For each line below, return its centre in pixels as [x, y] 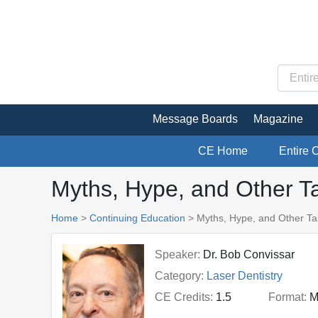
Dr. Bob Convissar [248, 254]
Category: [179, 275]
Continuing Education [137, 218]
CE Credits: [183, 297]
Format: [287, 297]
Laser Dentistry [244, 275]
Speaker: [177, 254]
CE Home [223, 150]
